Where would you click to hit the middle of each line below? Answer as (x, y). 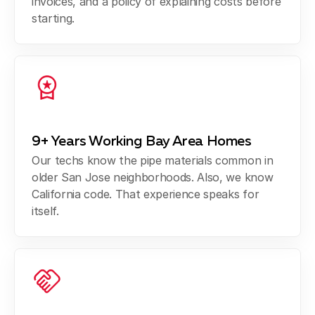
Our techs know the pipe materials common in (153, 161)
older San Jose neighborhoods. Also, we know (153, 178)
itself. (45, 211)
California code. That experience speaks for (146, 194)
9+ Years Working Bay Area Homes (142, 142)
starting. (53, 19)
